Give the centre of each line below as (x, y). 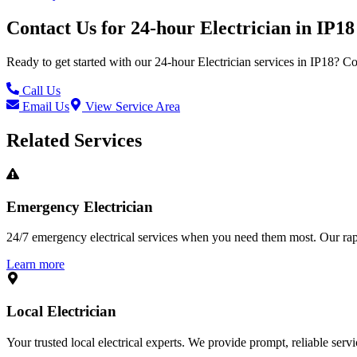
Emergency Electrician (80, 206)
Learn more (35, 265)
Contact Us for (69, 28)
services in (279, 62)
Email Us (44, 107)
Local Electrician (61, 312)
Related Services (74, 140)
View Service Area (131, 107)
